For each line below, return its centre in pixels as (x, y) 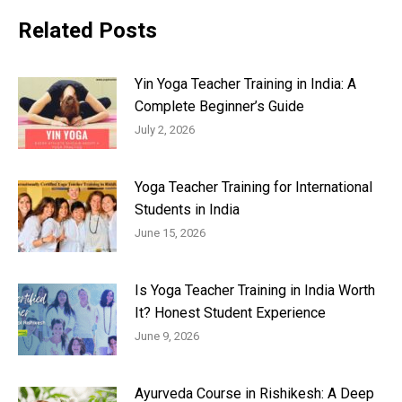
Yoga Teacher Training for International (253, 188)
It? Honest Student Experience (230, 313)
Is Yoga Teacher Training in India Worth (255, 291)
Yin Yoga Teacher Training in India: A (245, 84)
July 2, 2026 (165, 130)
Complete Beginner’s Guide (219, 107)
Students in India (187, 210)
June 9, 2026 (167, 336)
